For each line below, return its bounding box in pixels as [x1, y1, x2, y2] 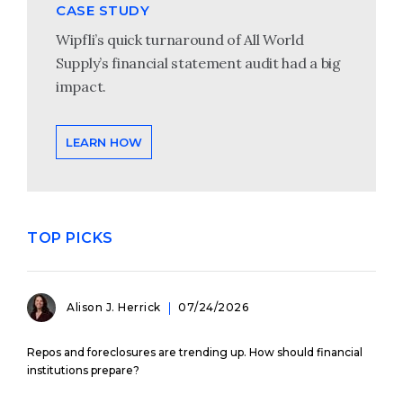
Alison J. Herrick [67, 300, 164, 314]
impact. [56, 76, 106, 95]
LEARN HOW [66, 134, 142, 149]
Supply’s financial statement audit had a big [56, 53, 341, 72]
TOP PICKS [27, 228, 113, 246]
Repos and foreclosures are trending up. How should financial [27, 345, 363, 359]
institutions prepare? [27, 363, 139, 377]
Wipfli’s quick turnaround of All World [56, 30, 304, 49]
